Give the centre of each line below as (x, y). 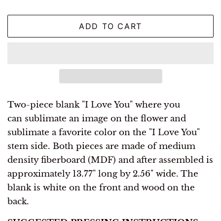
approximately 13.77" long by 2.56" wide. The (103, 174)
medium (177, 147)
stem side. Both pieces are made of (83, 147)
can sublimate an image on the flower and (97, 119)
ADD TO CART (110, 26)
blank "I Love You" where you (117, 105)
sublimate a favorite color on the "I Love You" (104, 133)
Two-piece (30, 105)
